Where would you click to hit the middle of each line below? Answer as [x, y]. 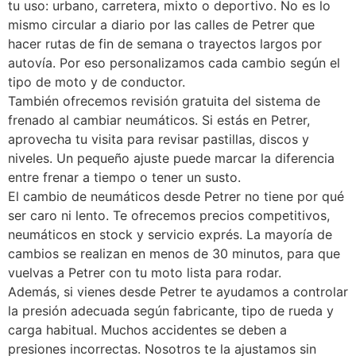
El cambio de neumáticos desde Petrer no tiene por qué [176, 197]
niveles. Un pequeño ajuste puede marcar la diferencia [171, 159]
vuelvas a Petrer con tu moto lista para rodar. [145, 273]
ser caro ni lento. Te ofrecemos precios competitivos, [169, 216]
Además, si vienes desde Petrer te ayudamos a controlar [178, 292]
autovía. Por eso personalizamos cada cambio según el [174, 63]
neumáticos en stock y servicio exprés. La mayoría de [170, 235]
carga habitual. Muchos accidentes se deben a [147, 330]
